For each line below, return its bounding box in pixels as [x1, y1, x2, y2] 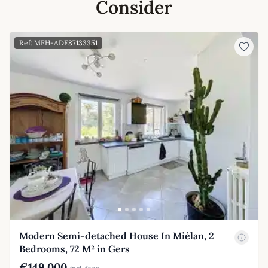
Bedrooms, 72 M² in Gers [19, 243, 130, 255]
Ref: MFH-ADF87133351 [19, 38, 98, 48]
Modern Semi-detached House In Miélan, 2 [19, 230, 214, 242]
